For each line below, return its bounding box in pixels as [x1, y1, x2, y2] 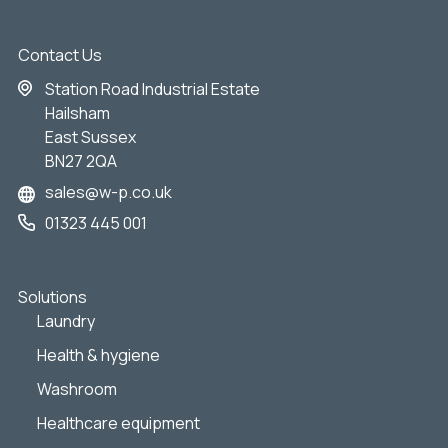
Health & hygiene [37, 343, 161, 366]
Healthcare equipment [37, 411, 201, 434]
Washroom [37, 377, 118, 400]
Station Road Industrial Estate [44, 77, 260, 100]
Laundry [37, 309, 96, 332]
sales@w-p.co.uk [44, 180, 172, 203]
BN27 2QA [44, 149, 117, 172]
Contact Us [17, 43, 102, 66]
